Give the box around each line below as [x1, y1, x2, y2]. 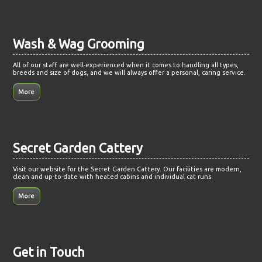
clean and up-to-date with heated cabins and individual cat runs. [13, 173, 213, 181]
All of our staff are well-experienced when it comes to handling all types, [13, 61, 239, 69]
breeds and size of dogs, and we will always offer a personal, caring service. [13, 69, 246, 77]
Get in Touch [13, 245, 85, 260]
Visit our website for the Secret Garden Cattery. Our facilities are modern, [13, 166, 242, 173]
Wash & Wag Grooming [13, 37, 145, 51]
